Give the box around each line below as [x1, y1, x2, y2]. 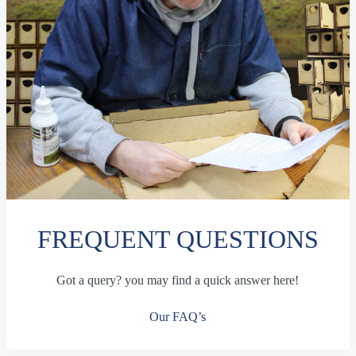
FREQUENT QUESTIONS [37, 225, 319, 253]
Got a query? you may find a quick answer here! [56, 273, 300, 287]
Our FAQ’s [149, 310, 207, 323]
